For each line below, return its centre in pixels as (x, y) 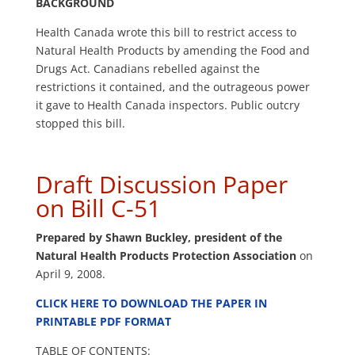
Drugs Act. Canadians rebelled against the (147, 69)
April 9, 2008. (70, 274)
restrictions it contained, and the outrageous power (172, 87)
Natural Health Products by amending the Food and (172, 51)
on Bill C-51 (98, 208)
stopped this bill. (80, 124)
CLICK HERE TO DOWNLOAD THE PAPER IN (151, 303)
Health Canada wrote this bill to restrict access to (166, 32)
